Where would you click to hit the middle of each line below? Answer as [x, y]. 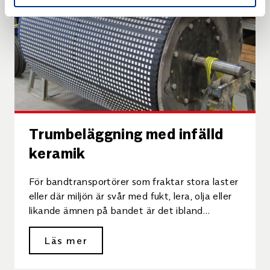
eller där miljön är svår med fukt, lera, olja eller [130, 195]
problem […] [55, 224]
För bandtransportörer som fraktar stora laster [134, 181]
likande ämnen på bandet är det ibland [116, 210]
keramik [57, 152]
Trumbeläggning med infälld [126, 133]
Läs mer [66, 240]
